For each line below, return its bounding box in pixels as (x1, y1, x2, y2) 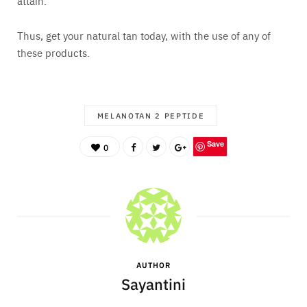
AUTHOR (136, 259, 171, 271)
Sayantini (121, 273, 186, 295)
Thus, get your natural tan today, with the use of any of (17, 28, 271, 43)
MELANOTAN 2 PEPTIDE (97, 110, 205, 121)
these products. (17, 45, 90, 60)
